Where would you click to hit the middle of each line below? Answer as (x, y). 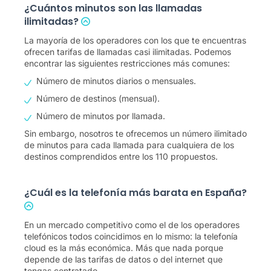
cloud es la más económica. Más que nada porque (124, 248)
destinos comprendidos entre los (90, 156)
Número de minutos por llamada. (101, 116)
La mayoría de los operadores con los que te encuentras (135, 40)
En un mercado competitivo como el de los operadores (132, 225)
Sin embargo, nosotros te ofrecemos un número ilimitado (135, 133)
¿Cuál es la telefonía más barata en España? (135, 193)
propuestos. (193, 156)
